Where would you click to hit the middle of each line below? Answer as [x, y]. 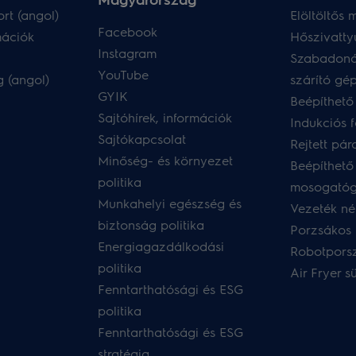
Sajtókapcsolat [142, 139]
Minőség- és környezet [166, 160]
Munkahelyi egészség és [170, 203]
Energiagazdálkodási [161, 246]
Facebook [128, 31]
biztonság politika [151, 224]
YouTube [124, 74]
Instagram [128, 53]
